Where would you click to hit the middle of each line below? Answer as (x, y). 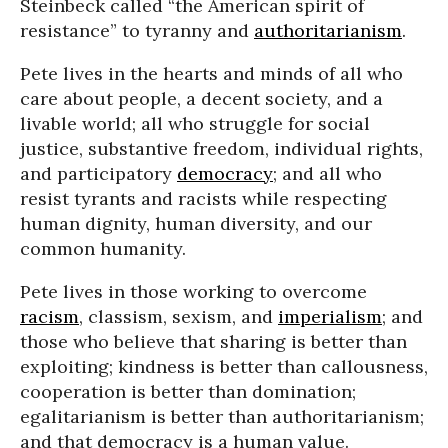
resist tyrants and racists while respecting (203, 198)
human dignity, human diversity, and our (196, 223)
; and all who (327, 173)
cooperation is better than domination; (188, 391)
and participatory (98, 173)
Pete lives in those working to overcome (193, 291)
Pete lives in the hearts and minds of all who (211, 73)
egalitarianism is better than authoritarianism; (222, 416)
